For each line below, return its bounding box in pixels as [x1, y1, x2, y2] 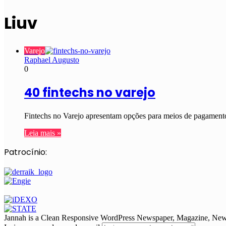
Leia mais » [24, 128, 61, 137]
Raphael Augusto [24, 55, 79, 64]
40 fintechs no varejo [24, 84, 155, 101]
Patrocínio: [4, 146, 47, 158]
